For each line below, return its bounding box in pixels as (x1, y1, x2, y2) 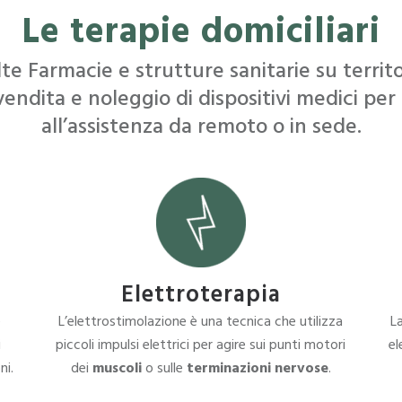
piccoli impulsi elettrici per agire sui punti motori (56, 334, 346, 357)
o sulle (141, 357, 183, 380)
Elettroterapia (120, 277, 281, 314)
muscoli (92, 357, 142, 380)
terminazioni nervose (182, 357, 328, 380)
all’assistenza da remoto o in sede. (40, 110, 362, 144)
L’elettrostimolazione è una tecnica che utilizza (58, 310, 344, 334)
